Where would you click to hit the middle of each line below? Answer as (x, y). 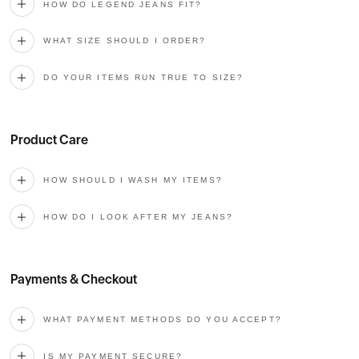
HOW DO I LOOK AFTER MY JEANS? (139, 217)
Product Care (49, 140)
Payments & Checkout (73, 280)
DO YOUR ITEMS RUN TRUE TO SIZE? (144, 78)
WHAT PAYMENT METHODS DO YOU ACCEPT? (163, 320)
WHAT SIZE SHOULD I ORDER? (125, 41)
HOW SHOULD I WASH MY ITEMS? (133, 180)
